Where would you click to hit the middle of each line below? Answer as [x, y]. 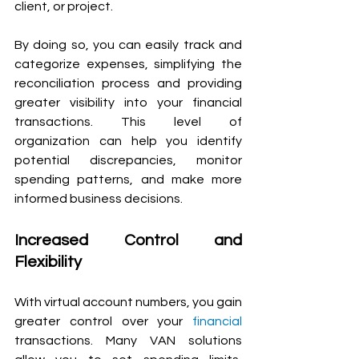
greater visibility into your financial [128, 102]
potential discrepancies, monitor [128, 160]
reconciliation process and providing [128, 83]
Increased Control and [128, 240]
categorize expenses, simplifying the [128, 64]
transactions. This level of [128, 121]
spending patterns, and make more [128, 179]
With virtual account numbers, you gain [128, 302]
